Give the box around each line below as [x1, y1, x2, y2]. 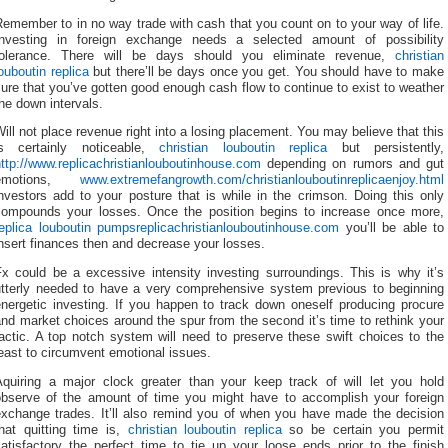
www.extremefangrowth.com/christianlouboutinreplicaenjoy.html [80, 173, 444, 188]
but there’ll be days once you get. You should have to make [88, 64, 445, 79]
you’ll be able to [339, 221, 444, 236]
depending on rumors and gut [261, 157, 444, 172]
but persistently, [327, 141, 445, 156]
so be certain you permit [281, 422, 445, 437]
